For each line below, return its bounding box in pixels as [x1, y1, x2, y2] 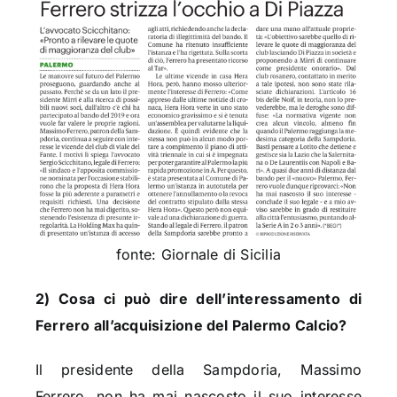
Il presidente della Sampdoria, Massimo [35, 361, 362, 379]
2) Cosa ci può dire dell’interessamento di [35, 290, 362, 308]
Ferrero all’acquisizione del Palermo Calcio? [35, 316, 351, 335]
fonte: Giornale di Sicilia [115, 245, 282, 264]
